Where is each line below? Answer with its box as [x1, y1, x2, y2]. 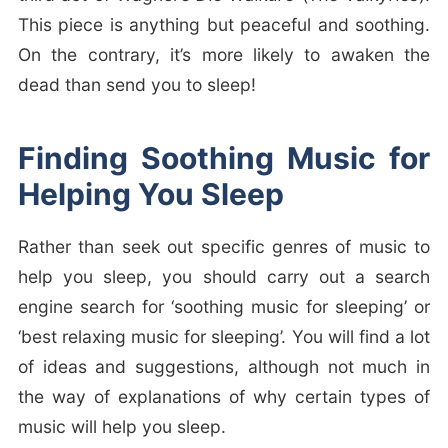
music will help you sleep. [17, 416, 226, 438]
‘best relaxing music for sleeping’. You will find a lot [17, 326, 431, 348]
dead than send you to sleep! [17, 74, 256, 96]
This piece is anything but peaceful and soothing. [17, 14, 431, 36]
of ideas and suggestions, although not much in [17, 356, 431, 378]
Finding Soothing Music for [17, 140, 431, 177]
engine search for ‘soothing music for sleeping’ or [17, 296, 431, 318]
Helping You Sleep [17, 176, 284, 213]
